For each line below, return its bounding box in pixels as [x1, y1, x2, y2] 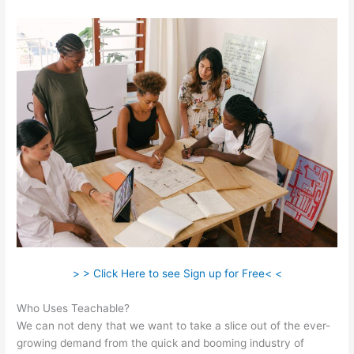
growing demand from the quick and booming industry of [17, 336, 305, 349]
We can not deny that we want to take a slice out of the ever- [17, 318, 331, 332]
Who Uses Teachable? [17, 301, 130, 314]
